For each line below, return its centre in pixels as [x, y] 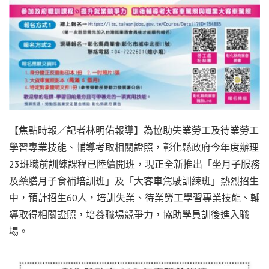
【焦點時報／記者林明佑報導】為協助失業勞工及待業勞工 [134, 131]
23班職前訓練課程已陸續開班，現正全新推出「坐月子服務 [134, 164]
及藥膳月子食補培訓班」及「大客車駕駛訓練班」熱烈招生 [134, 181]
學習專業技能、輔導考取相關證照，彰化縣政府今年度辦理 [134, 147]
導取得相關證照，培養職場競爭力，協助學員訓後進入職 [129, 215]
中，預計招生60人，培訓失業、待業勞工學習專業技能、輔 [134, 198]
